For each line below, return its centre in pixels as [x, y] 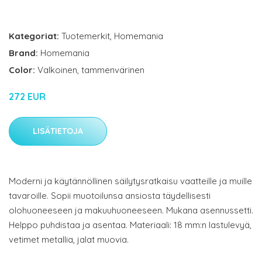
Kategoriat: [34, 36]
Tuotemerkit [86, 36]
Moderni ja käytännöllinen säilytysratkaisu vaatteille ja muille [130, 181]
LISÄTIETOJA [58, 131]
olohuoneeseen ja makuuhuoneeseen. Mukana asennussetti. [131, 211]
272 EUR [27, 97]
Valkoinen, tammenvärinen [91, 70]
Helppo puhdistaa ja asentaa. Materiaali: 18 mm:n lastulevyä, [130, 225]
